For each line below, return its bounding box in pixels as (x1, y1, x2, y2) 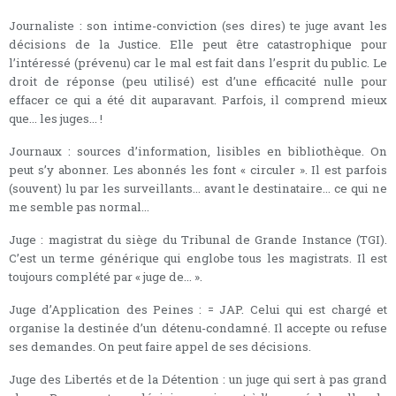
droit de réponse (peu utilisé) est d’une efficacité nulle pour (9, 72, 387, 89)
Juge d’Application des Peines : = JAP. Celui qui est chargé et (9, 301, 387, 317)
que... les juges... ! (9, 110, 103, 126)
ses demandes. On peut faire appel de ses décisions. (9, 338, 311, 354)
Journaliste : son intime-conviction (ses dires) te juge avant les (9, 17, 387, 34)
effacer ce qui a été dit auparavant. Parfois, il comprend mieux (9, 91, 387, 108)
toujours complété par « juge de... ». (9, 268, 202, 285)
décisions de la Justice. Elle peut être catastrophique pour (9, 35, 387, 52)
